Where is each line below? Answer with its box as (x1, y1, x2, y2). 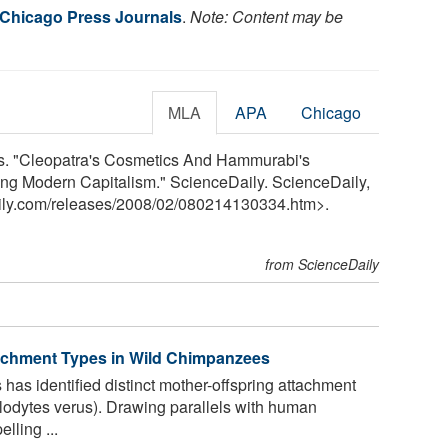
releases (51, 191, 112, 215)
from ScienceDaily (265, 253, 380, 274)
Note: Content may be (190, 4, 343, 28)
